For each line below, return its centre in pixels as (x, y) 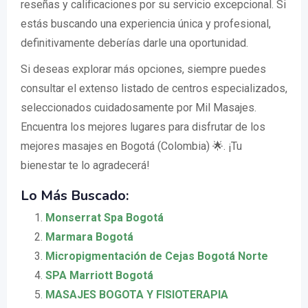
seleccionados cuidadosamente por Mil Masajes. (139, 108)
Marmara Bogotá (89, 237)
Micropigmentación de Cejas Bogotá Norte (157, 256)
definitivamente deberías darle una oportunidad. (134, 43)
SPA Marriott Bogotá (99, 275)
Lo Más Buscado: (75, 196)
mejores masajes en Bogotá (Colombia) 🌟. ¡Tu (131, 146)
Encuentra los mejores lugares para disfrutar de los (143, 127)
